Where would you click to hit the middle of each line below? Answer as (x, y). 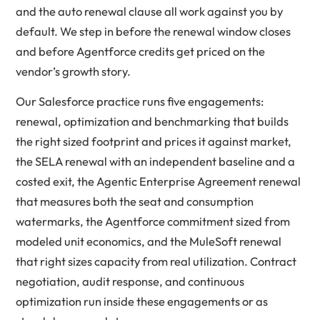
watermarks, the (60, 221)
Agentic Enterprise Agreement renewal (199, 181)
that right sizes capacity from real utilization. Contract (156, 261)
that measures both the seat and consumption (135, 201)
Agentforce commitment (169, 221)
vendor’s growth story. (73, 71)
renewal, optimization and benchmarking (123, 121)
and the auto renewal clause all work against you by (149, 11)
